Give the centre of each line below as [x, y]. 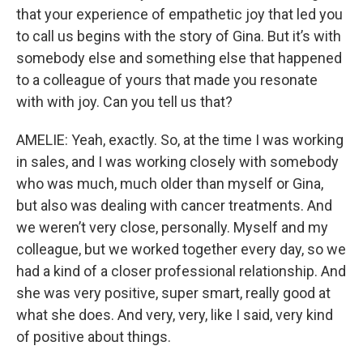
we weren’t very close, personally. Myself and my [172, 228]
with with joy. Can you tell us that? [124, 102]
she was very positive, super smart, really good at [173, 293]
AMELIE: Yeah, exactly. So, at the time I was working [180, 140]
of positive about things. [94, 337]
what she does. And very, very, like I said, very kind [175, 315]
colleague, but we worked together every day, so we [181, 250]
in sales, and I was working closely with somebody [177, 162]
